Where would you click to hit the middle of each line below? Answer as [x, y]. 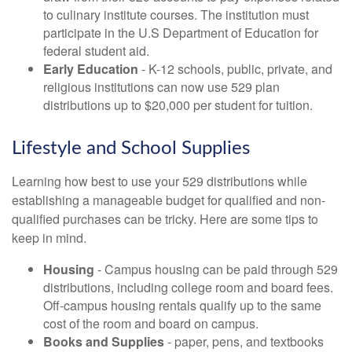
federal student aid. [96, 51]
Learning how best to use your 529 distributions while [159, 181]
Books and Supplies [104, 341]
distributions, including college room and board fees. [188, 287]
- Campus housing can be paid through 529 [216, 269]
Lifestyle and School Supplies [131, 148]
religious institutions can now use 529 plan [161, 87]
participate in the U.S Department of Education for [181, 33]
